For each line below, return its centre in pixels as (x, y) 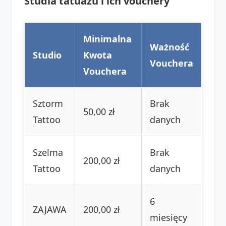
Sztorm (48, 103)
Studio (47, 55)
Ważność (169, 47)
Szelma (48, 152)
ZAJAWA (50, 209)
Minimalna (107, 39)
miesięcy (168, 217)
